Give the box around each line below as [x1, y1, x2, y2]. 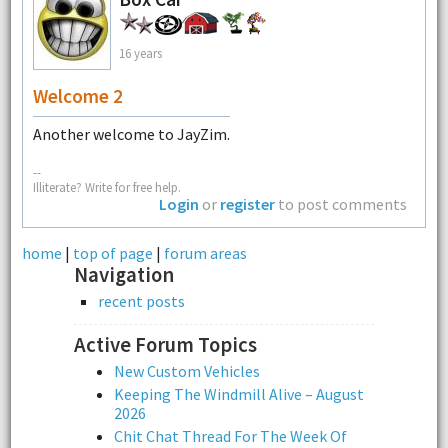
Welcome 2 [32, 84, 123, 109]
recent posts [98, 290, 185, 311]
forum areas [163, 242, 247, 263]
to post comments [275, 193, 408, 214]
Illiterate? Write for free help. [32, 178, 181, 195]
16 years [118, 44, 162, 61]
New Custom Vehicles [114, 360, 260, 381]
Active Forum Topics [74, 331, 257, 358]
